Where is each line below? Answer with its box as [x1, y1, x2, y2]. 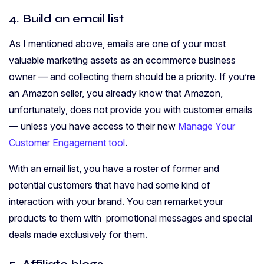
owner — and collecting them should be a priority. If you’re [9, 70, 255, 82]
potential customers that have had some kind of [9, 179, 210, 191]
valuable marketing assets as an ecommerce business [9, 54, 236, 66]
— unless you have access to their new [9, 120, 178, 132]
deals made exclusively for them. [9, 228, 150, 240]
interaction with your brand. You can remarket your [9, 195, 223, 207]
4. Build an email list [9, 11, 124, 26]
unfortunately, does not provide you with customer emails [9, 103, 252, 115]
